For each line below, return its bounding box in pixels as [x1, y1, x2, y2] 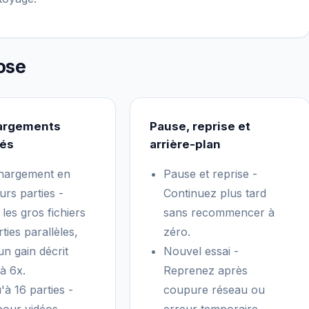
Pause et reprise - [163, 167, 257, 181]
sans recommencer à [163, 206, 275, 219]
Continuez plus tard [163, 186, 266, 200]
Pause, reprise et [150, 119, 250, 133]
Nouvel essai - [163, 244, 239, 258]
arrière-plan [150, 137, 221, 151]
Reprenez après [163, 263, 248, 277]
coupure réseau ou [163, 283, 265, 297]
